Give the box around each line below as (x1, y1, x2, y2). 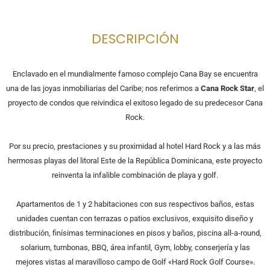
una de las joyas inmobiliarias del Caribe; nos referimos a (6, 84, 201, 93)
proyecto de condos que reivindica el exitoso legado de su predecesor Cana (7, 98, 263, 108)
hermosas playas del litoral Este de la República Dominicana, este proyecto (8, 156, 262, 166)
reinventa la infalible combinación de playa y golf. (52, 171, 218, 180)
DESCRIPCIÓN (91, 30, 179, 49)
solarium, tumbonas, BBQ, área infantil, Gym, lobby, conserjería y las (20, 243, 250, 253)
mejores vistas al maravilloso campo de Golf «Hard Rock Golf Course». (15, 257, 255, 267)
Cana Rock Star (201, 84, 254, 93)
